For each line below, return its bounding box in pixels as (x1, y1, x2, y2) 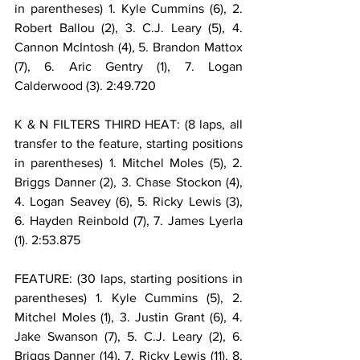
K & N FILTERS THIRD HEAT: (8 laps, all (14, 117, 243, 131)
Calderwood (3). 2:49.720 (14, 78, 156, 92)
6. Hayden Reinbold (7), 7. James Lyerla (14, 213, 243, 227)
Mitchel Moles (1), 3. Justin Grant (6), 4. (14, 309, 243, 324)
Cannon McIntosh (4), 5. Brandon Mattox (14, 39, 243, 54)
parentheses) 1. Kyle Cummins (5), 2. (14, 290, 243, 305)
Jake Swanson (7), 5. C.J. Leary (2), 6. (14, 329, 243, 343)
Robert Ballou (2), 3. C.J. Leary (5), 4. (14, 20, 243, 35)
